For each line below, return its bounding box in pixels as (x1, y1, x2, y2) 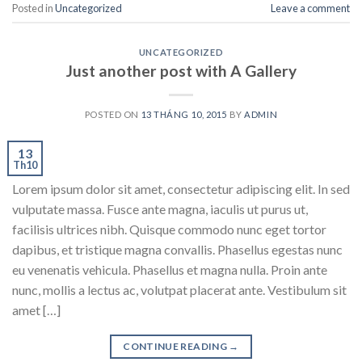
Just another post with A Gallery (65, 61, 297, 80)
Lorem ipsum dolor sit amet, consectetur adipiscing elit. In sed (12, 180, 350, 196)
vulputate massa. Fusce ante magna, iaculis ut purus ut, (12, 200, 308, 217)
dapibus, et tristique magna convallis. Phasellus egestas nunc (12, 241, 343, 257)
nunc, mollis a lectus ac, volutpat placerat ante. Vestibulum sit (12, 281, 347, 297)
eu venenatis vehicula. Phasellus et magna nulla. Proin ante (12, 261, 327, 277)
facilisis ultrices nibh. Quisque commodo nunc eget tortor (12, 221, 326, 237)
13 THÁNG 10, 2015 (141, 108, 228, 120)
